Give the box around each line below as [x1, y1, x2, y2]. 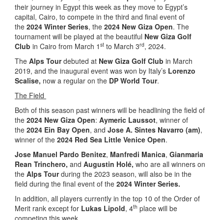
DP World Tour [109, 76, 157, 85]
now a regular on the [43, 76, 109, 85]
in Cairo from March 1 [30, 41, 100, 51]
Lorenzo [168, 66, 195, 76]
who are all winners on [134, 159, 205, 169]
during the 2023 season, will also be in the [59, 169, 192, 179]
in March [164, 56, 192, 66]
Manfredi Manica [110, 149, 165, 159]
